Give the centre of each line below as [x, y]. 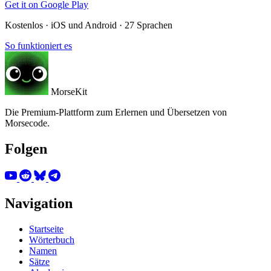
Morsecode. [27, 123]
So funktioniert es [38, 45]
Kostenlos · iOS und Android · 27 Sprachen [89, 25]
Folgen [26, 149]
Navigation [39, 204]
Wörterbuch [52, 240]
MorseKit [69, 91]
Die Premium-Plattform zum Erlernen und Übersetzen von [116, 112]
